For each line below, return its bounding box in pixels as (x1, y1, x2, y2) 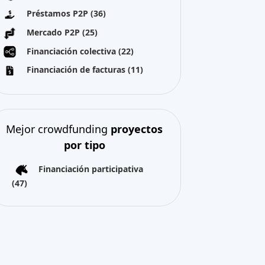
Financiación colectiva (27, 45, 119, 57)
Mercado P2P (27, 26, 83, 38)
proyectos (111, 122, 163, 136)
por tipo (63, 138, 105, 152)
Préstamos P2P (27, 8, 91, 19)
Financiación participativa (38, 163, 144, 174)
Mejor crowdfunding (6, 122, 111, 136)
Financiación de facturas (27, 64, 128, 76)
